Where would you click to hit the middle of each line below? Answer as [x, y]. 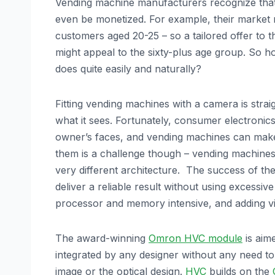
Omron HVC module [196, 238]
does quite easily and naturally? [128, 69]
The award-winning [102, 238]
